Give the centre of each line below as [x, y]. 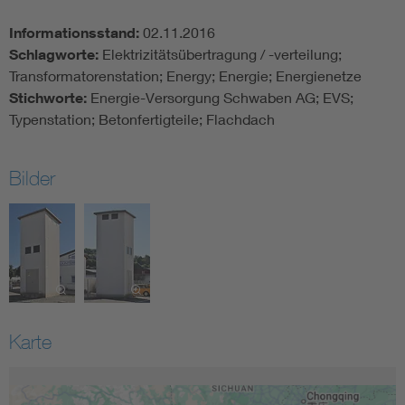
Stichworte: [50, 98]
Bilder [32, 179]
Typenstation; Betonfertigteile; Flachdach [144, 119]
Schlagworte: [56, 55]
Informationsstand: [76, 33]
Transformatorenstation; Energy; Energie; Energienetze [185, 76]
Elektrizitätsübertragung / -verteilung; [222, 54]
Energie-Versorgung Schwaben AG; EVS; [222, 98]
